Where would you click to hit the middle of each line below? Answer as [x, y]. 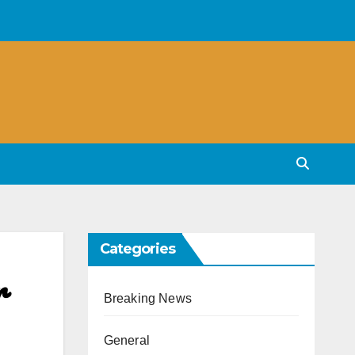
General [126, 340]
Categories [137, 249]
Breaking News [148, 298]
